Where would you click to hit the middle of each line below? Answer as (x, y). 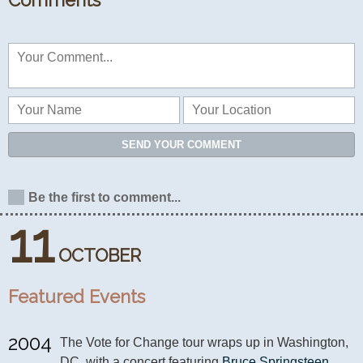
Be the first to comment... (105, 198)
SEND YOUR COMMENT (181, 145)
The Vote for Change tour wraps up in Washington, (204, 342)
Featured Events (77, 297)
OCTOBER (100, 255)
